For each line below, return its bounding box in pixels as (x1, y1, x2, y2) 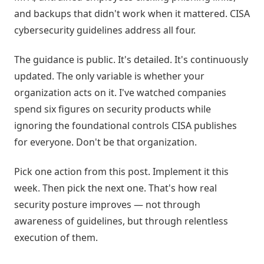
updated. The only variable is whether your (14, 69, 204, 82)
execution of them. (14, 231, 98, 245)
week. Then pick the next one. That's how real (14, 181, 217, 195)
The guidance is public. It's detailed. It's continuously (14, 52, 248, 66)
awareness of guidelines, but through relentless (14, 214, 228, 228)
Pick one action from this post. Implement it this (14, 165, 229, 179)
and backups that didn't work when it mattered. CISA (14, 6, 250, 20)
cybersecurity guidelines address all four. (14, 23, 196, 37)
